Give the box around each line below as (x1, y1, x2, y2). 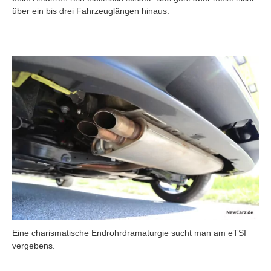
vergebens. (12, 240, 55, 250)
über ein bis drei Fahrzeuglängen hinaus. (12, 5, 169, 16)
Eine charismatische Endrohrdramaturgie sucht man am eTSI (12, 227, 246, 238)
